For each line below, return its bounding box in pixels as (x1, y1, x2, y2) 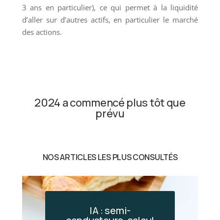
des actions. (22, 27, 62, 37)
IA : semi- (89, 204, 131, 218)
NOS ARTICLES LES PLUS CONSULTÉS (42, 151, 178, 163)
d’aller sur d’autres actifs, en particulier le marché (22, 14, 198, 25)
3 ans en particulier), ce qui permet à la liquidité (22, 2, 198, 12)
